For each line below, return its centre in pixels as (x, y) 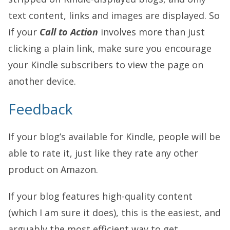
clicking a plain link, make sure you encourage (110, 48)
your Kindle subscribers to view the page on (106, 65)
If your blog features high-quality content (100, 196)
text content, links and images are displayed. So (114, 15)
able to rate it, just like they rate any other (103, 153)
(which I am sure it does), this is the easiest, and (114, 213)
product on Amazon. (53, 169)
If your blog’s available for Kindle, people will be (114, 137)
